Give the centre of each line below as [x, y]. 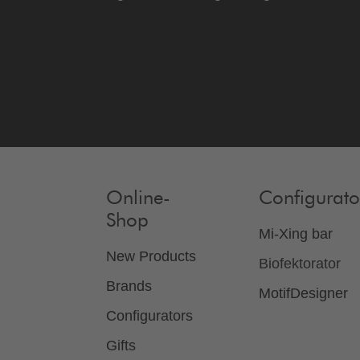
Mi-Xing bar [296, 234]
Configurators [149, 316]
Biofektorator [300, 264]
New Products [151, 257]
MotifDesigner [303, 294]
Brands [129, 286]
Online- [138, 199]
